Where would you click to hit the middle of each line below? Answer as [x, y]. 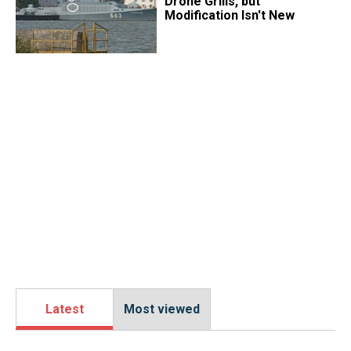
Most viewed [162, 309]
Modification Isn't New [229, 15]
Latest [65, 309]
